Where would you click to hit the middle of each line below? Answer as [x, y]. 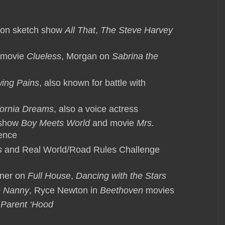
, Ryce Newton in [65, 190]
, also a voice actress [96, 109]
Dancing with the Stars [121, 176]
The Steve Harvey [137, 30]
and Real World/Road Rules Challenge [81, 149]
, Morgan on [87, 57]
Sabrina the [135, 57]
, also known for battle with [92, 83]
